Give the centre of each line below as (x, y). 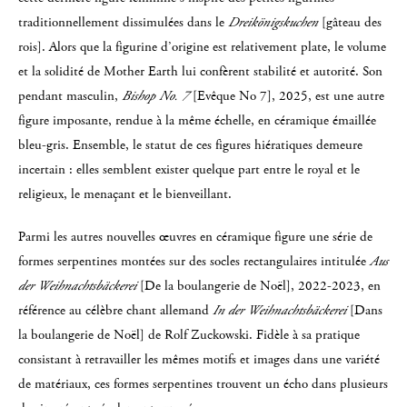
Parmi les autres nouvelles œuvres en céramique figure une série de (195, 237)
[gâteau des (350, 22)
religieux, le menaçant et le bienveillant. (125, 194)
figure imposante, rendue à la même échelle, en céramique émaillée (197, 120)
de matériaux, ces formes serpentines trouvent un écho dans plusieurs (203, 384)
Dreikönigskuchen (273, 22)
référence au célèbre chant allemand (115, 310)
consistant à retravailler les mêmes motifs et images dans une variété (199, 359)
